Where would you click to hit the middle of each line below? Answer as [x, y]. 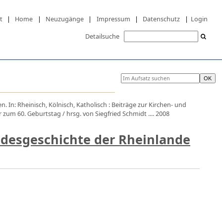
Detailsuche [102, 36]
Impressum [113, 19]
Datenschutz [162, 19]
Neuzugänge [65, 19]
